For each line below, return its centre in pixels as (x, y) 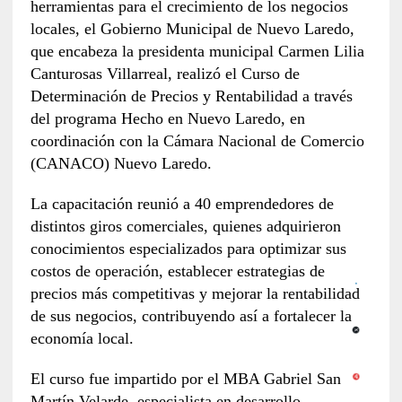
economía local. (82, 338)
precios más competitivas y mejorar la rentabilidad (195, 293)
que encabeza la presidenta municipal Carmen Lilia (197, 51)
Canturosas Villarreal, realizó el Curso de (165, 73)
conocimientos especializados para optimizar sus (188, 248)
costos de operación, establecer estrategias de (177, 271)
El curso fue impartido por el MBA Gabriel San (185, 378)
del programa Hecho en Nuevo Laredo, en (167, 118)
